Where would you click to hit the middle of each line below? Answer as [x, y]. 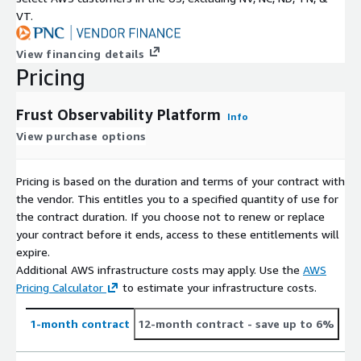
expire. [33, 251]
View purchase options [81, 135]
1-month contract [80, 323]
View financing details [81, 53]
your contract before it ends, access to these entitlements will [178, 234]
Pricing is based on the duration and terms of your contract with [180, 180]
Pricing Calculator [60, 287]
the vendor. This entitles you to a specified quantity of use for [177, 198]
